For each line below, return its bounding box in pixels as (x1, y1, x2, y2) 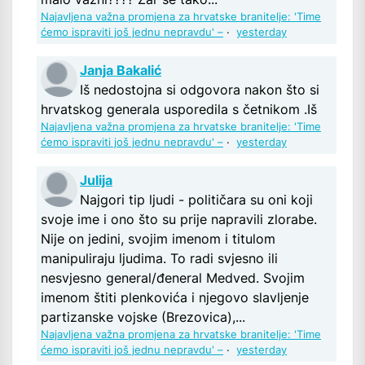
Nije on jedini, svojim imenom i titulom (41, 230, 275, 247)
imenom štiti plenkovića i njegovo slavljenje (41, 288, 309, 306)
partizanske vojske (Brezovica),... (41, 308, 245, 325)
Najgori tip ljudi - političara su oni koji (80, 191, 313, 208)
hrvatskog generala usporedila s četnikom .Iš (41, 100, 317, 117)
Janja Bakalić (80, 61, 161, 78)
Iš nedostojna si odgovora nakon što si (80, 81, 319, 98)
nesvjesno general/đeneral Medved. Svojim (41, 269, 305, 286)
